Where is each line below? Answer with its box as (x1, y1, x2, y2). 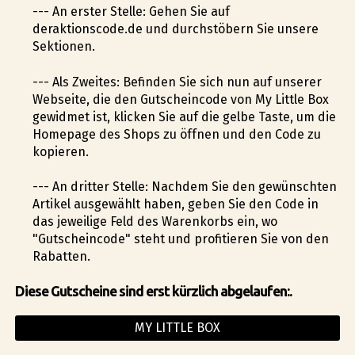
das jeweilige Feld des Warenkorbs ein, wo (32, 213, 277, 229)
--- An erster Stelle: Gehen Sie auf (32, 4, 230, 20)
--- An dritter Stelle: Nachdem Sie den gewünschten (32, 178, 337, 194)
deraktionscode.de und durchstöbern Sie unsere (32, 21, 319, 37)
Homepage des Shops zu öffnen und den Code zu (32, 126, 321, 142)
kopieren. (32, 143, 89, 159)
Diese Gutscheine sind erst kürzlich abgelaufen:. (14, 284, 292, 300)
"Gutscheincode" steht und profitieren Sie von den (32, 231, 329, 246)
